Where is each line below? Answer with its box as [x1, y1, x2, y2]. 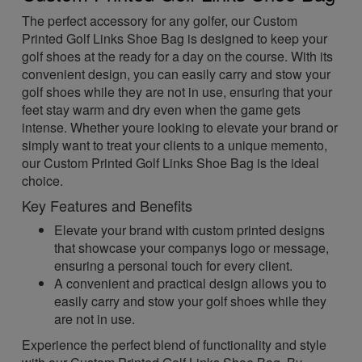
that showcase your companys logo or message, [54, 238, 330, 257]
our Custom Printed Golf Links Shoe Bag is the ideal [22, 154, 320, 172]
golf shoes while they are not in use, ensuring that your [22, 82, 333, 101]
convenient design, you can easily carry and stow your [22, 65, 331, 83]
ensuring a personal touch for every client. [54, 256, 293, 275]
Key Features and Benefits [22, 195, 193, 216]
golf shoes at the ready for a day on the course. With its [22, 47, 334, 65]
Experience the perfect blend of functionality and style [22, 335, 327, 354]
